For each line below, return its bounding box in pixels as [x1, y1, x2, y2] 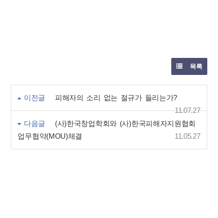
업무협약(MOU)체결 [18, 132, 83, 140]
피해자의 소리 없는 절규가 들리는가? [54, 94, 178, 102]
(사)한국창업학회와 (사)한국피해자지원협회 [54, 120, 196, 127]
